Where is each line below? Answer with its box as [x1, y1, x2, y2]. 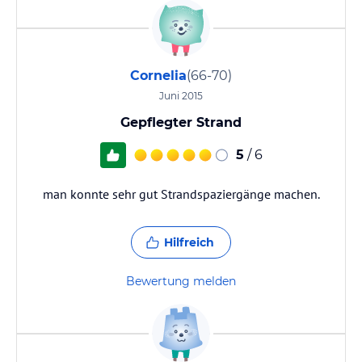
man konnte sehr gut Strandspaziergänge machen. [42, 186, 320, 202]
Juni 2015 [159, 90, 203, 102]
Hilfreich [164, 235, 214, 250]
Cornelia [130, 68, 187, 83]
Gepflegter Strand [120, 115, 242, 130]
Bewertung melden [126, 274, 236, 288]
